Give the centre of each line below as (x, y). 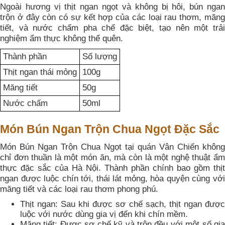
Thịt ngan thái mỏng (40, 72)
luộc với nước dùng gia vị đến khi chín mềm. (104, 214)
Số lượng (100, 56)
